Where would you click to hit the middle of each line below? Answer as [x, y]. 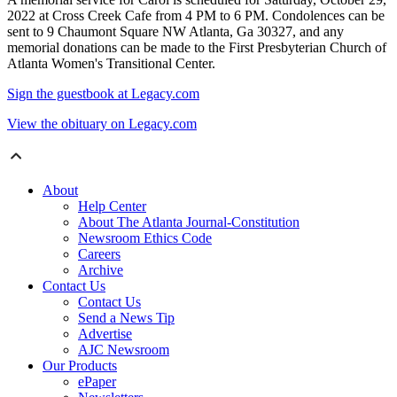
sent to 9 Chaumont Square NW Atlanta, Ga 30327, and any [175, 32]
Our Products [80, 366]
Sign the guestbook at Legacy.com [103, 94]
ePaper [97, 382]
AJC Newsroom [124, 350]
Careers [99, 254]
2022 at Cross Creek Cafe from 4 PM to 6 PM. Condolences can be [196, 16]
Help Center [112, 206]
